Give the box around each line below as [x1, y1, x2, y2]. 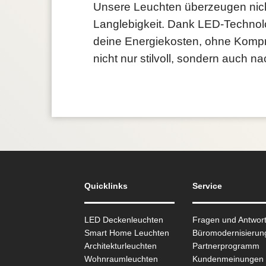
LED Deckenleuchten [84, 215, 164, 224]
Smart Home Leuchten [84, 228, 170, 237]
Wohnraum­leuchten [84, 254, 159, 264]
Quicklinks [84, 181, 128, 191]
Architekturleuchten [84, 241, 157, 251]
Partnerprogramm [192, 241, 259, 251]
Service [192, 181, 222, 191]
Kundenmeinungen [192, 254, 264, 264]
